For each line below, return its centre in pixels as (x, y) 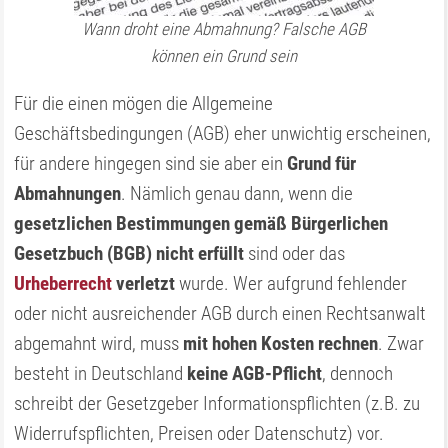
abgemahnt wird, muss (99, 343)
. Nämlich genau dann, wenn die (237, 193)
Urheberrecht (63, 283)
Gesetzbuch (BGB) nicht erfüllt (129, 253)
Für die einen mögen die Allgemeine (144, 103)
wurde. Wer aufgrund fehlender (291, 283)
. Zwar (401, 343)
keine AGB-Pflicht (255, 373)
